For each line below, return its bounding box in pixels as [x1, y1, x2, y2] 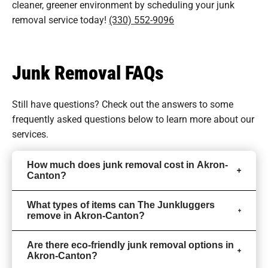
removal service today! [12, 13, 109, 26]
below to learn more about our [126, 112, 254, 125]
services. [12, 127, 48, 140]
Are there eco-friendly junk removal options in [27, 239, 234, 250]
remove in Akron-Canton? [27, 210, 145, 221]
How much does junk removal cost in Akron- [27, 159, 228, 170]
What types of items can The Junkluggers [27, 199, 215, 210]
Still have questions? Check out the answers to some [12, 97, 233, 110]
